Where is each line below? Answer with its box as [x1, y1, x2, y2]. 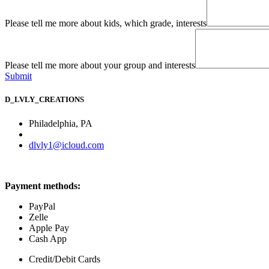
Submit [5, 71, 32, 82]
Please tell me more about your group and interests [5, 60, 195, 71]
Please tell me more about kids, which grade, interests [5, 18, 207, 29]
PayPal [29, 201, 55, 211]
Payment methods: [5, 180, 83, 191]
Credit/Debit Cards [29, 253, 100, 264]
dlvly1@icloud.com [29, 139, 104, 150]
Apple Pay [29, 222, 69, 233]
